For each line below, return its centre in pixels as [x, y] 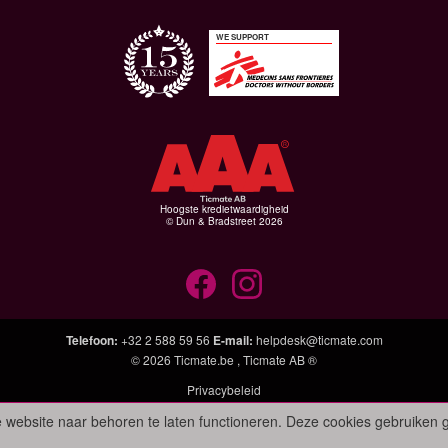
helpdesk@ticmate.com [319, 339]
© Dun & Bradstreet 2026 [224, 221]
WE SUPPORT [242, 36]
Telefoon [89, 340]
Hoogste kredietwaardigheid [224, 209]
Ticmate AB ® [280, 359]
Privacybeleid [224, 389]
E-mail [230, 340]
